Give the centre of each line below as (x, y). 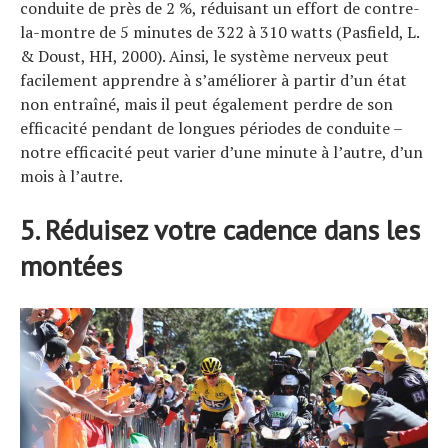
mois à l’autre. (71, 175)
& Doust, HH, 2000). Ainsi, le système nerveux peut (204, 55)
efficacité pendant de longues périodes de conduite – (211, 127)
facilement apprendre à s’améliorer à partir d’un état (213, 79)
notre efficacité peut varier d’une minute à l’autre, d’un (221, 151)
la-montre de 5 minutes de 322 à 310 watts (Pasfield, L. (219, 31)
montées (71, 265)
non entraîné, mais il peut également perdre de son (206, 103)
